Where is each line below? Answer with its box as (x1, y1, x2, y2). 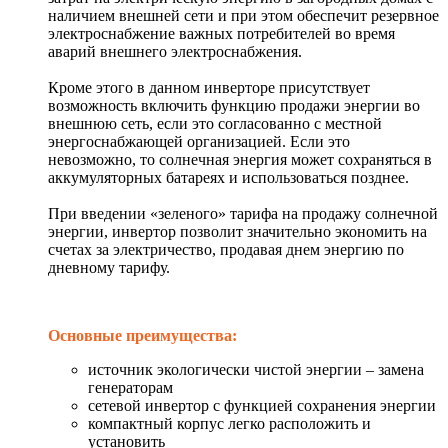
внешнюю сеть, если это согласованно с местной (48, 114, 382, 132)
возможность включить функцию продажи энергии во (48, 96, 420, 114)
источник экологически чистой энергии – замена (88, 360, 424, 378)
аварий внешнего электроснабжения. (48, 42, 302, 60)
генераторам (88, 378, 173, 396)
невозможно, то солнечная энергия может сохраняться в (48, 150, 432, 168)
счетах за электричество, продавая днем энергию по (48, 240, 404, 258)
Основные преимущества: (48, 326, 237, 344)
